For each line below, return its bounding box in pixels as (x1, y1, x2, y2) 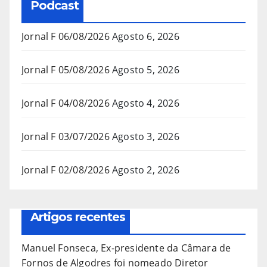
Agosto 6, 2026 (112, 30, 179, 44)
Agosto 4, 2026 (112, 97, 179, 110)
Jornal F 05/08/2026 (21, 63, 110, 77)
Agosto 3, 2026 (112, 130, 179, 144)
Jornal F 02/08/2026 (21, 163, 110, 177)
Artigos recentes (30, 210, 125, 225)
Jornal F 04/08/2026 (21, 97, 110, 110)
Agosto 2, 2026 (112, 163, 179, 177)
